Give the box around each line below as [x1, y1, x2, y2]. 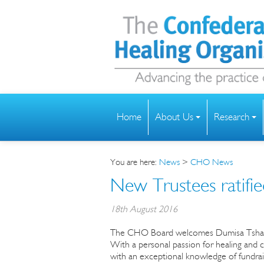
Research [214, 110, 249, 123]
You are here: [110, 156, 159, 167]
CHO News [190, 156, 233, 167]
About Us [155, 110, 193, 123]
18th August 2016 [110, 203, 177, 214]
